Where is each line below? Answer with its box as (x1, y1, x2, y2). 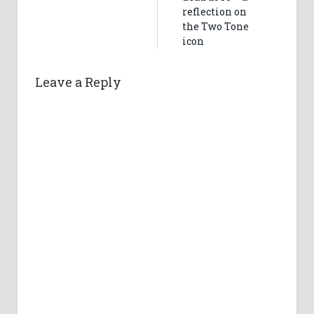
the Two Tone (182, 19, 249, 33)
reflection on (182, 4, 247, 18)
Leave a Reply (35, 73, 121, 90)
